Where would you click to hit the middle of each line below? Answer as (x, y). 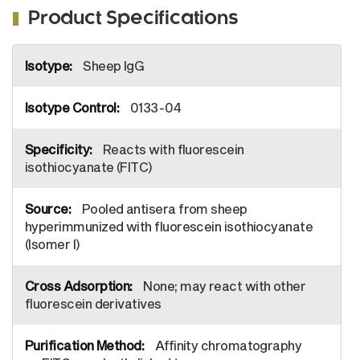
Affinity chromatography (227, 345)
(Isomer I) (53, 244)
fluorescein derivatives (93, 303)
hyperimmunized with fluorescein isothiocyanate (169, 226)
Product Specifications (133, 19)
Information (35, 63)
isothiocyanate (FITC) (89, 167)
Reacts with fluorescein (172, 149)
